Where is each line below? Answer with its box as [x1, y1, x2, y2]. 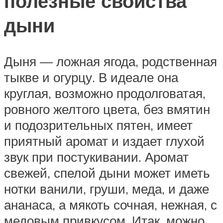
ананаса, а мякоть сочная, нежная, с [4, 197, 217, 213]
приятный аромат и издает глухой [4, 133, 205, 149]
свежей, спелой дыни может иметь [4, 165, 210, 181]
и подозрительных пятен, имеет [4, 117, 193, 133]
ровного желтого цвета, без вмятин [4, 101, 210, 117]
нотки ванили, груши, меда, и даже [4, 181, 209, 197]
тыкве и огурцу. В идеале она [4, 69, 178, 86]
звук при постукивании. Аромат [4, 149, 189, 165]
